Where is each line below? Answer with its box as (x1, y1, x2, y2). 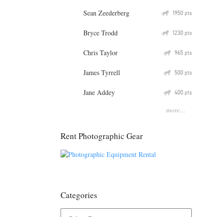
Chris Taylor (83, 47, 118, 57)
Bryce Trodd (83, 28, 118, 37)
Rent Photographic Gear (61, 130, 143, 141)
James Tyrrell (83, 67, 120, 77)
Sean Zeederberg (83, 8, 129, 17)
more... (166, 105, 186, 114)
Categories (61, 189, 97, 201)
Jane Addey (83, 87, 115, 97)
